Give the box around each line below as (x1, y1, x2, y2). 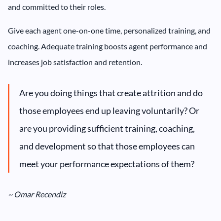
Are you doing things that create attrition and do (19, 87, 203, 99)
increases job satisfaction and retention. (8, 57, 142, 67)
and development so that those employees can (19, 141, 195, 152)
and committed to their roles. (8, 2, 106, 12)
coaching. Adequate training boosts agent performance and (8, 41, 207, 51)
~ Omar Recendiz (8, 189, 66, 199)
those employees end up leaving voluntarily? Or (19, 105, 199, 116)
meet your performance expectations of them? (19, 158, 194, 170)
